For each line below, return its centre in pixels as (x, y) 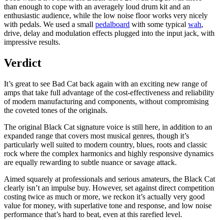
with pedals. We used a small (50, 24)
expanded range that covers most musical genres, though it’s (96, 136)
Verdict (23, 63)
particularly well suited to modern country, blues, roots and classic (106, 144)
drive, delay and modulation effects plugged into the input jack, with (109, 33)
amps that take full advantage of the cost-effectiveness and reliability (109, 92)
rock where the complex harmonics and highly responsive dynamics (109, 153)
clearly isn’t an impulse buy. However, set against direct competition (109, 188)
